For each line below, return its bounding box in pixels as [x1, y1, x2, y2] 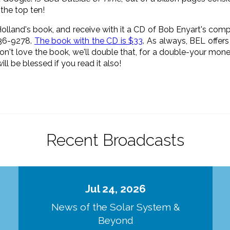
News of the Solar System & [51, 201, 180, 213]
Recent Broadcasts [46, 130, 184, 149]
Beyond [98, 215, 133, 226]
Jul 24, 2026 [85, 182, 146, 195]
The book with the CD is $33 [34, 35, 143, 46]
